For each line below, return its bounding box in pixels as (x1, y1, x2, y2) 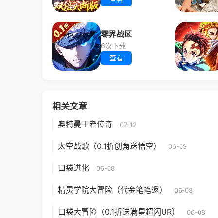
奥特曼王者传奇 (58, 119, 112, 129)
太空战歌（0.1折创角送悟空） (58, 141, 161, 151)
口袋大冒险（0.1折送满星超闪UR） (58, 207, 180, 217)
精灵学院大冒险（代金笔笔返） (58, 185, 167, 195)
